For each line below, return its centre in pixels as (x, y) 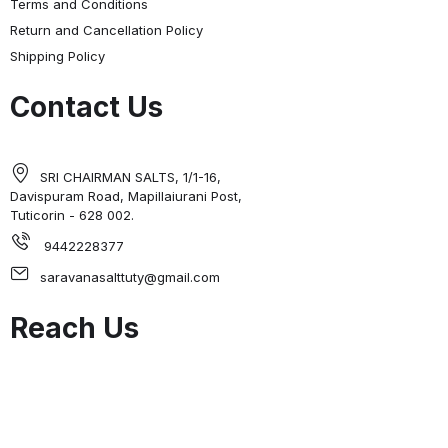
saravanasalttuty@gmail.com (130, 276)
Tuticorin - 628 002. (72, 214)
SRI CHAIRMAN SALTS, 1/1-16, (130, 176)
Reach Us (74, 327)
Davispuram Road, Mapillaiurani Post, (126, 195)
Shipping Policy (57, 55)
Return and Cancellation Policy (106, 29)
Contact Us (86, 106)
